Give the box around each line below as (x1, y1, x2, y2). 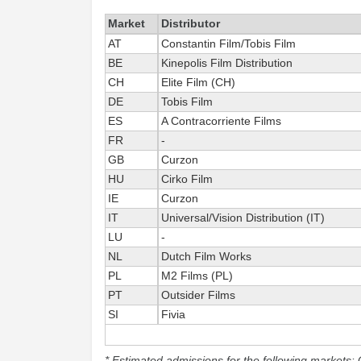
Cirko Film (161, 172, 213, 185)
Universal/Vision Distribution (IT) (161, 211, 325, 224)
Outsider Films (161, 288, 235, 301)
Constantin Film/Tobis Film (161, 37, 296, 50)
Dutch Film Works (161, 250, 251, 263)
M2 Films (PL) (161, 269, 233, 282)
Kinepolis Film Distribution (161, 56, 293, 69)
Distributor (161, 17, 220, 30)
